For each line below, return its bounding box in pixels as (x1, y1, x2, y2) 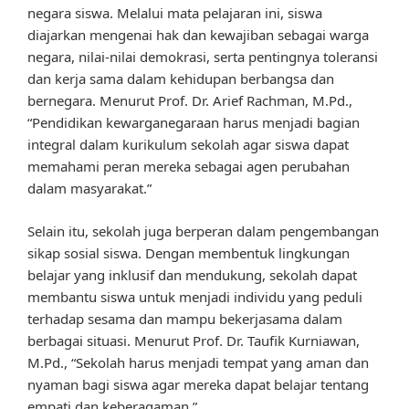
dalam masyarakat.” (27, 179, 152, 198)
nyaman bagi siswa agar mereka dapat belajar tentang (27, 374, 369, 393)
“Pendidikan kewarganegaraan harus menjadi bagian (27, 113, 360, 132)
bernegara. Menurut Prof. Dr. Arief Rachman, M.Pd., (27, 91, 352, 110)
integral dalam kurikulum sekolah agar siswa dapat (27, 135, 349, 154)
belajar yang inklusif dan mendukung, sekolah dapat (27, 265, 357, 284)
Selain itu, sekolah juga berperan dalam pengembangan (27, 221, 379, 240)
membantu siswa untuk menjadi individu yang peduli (27, 287, 362, 306)
